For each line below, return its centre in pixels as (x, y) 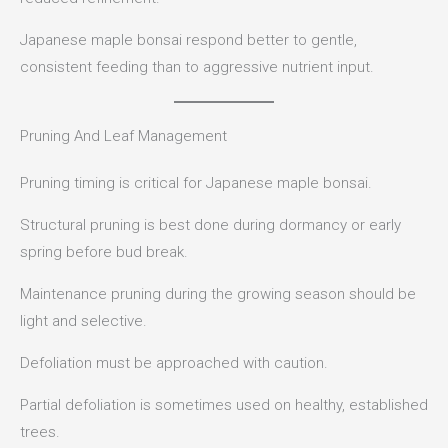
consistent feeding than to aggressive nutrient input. (197, 67)
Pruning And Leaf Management (123, 136)
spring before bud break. (104, 252)
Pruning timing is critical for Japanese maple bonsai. (196, 183)
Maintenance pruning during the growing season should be (218, 294)
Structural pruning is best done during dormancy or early (210, 225)
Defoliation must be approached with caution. (174, 363)
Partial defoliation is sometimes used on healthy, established (224, 405)
